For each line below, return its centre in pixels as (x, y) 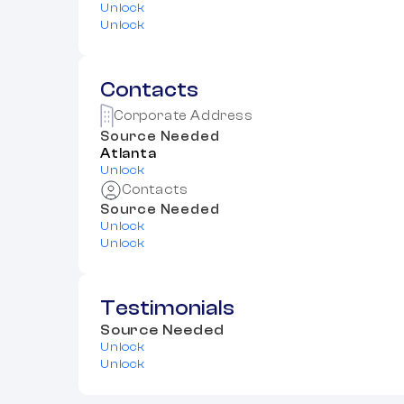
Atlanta (129, 153)
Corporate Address (184, 115)
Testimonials (167, 308)
